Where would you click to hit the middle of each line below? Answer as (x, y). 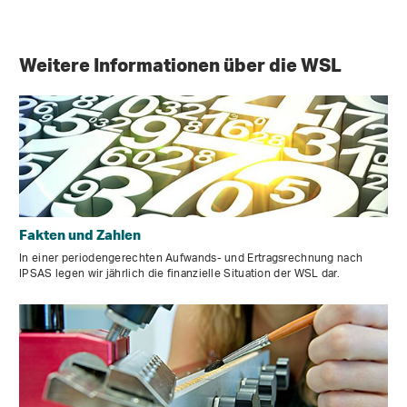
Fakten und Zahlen (80, 234)
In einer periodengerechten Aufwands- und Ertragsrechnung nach (191, 258)
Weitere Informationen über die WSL (182, 64)
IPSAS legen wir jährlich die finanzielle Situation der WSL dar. (179, 273)
